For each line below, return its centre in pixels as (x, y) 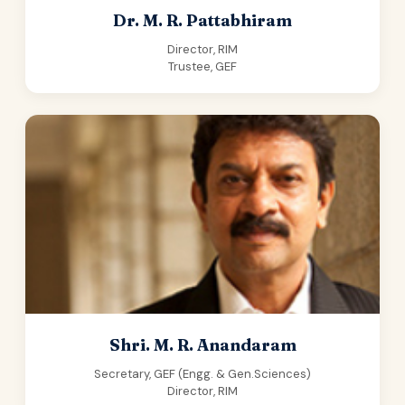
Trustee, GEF (202, 66)
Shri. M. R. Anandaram (202, 345)
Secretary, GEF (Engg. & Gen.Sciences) (202, 374)
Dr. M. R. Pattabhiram (202, 20)
